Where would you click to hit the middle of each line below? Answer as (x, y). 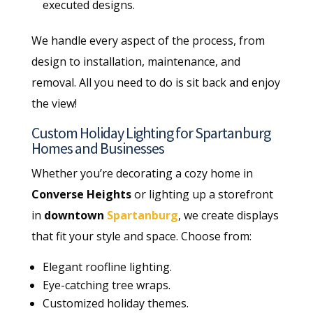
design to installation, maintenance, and (136, 61)
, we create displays (228, 215)
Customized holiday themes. (115, 303)
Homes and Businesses (97, 148)
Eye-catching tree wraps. (106, 285)
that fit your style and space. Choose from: (141, 236)
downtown (75, 215)
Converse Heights (81, 194)
